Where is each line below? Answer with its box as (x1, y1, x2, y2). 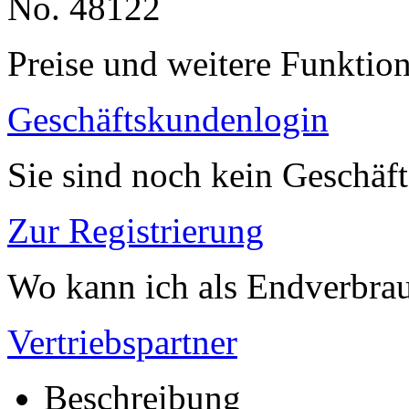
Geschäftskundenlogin (7, 99, 329, 139)
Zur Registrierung (7, 210, 264, 250)
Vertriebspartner (7, 321, 237, 362)
